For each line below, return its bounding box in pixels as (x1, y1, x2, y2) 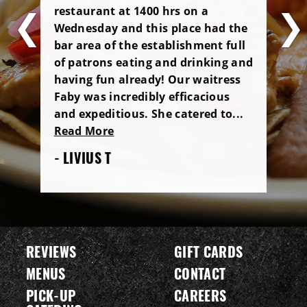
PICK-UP (25, 285, 76, 306)
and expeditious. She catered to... (53, 106, 244, 121)
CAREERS (174, 285, 227, 306)
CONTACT (174, 263, 226, 284)
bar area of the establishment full (53, 38, 246, 53)
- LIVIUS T (53, 147, 112, 168)
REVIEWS (25, 241, 77, 262)
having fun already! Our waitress (53, 72, 241, 87)
